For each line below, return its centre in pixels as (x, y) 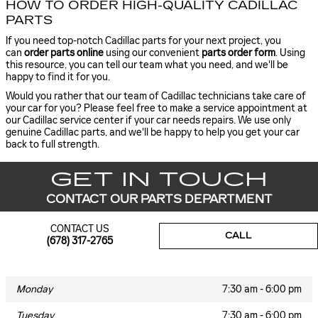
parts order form (238, 53)
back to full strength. (53, 145)
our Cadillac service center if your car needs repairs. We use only (148, 121)
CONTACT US (79, 229)
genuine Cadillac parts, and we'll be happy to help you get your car (153, 133)
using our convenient (153, 53)
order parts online (64, 53)
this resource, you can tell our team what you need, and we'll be (147, 65)
